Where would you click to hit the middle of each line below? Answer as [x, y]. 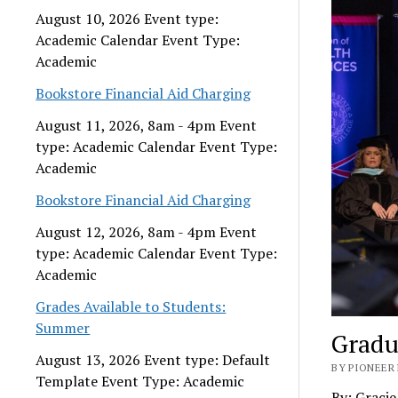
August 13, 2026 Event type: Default [153, 359]
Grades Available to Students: [131, 306]
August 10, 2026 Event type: [127, 18]
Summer [63, 327]
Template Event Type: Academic [140, 381]
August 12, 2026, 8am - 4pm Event [147, 231]
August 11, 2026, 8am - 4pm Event [147, 125]
